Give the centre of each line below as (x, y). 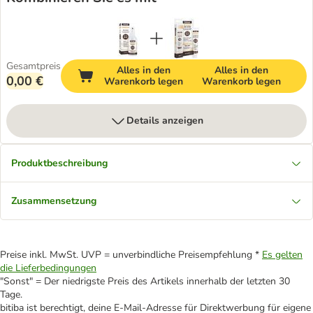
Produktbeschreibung (59, 163)
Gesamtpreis (34, 66)
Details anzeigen (165, 121)
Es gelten (282, 255)
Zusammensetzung (54, 201)
